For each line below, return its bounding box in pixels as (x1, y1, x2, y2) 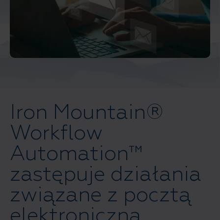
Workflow (10, 120, 103, 146)
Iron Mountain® (10, 99, 164, 125)
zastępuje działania (10, 161, 201, 187)
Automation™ (10, 140, 143, 166)
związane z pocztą (10, 182, 191, 208)
